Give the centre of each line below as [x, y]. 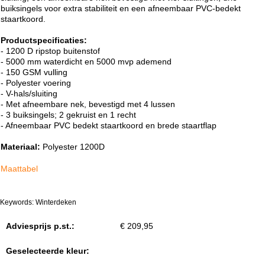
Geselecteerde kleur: [48, 251]
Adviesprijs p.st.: [40, 226]
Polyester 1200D [72, 147]
